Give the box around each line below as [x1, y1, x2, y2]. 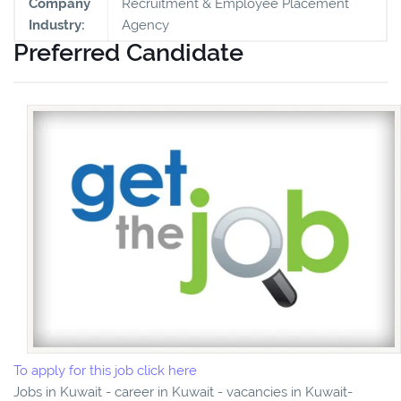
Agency [122, 16, 169, 33]
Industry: [29, 16, 85, 33]
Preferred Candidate [13, 38, 243, 66]
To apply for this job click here [13, 363, 197, 380]
